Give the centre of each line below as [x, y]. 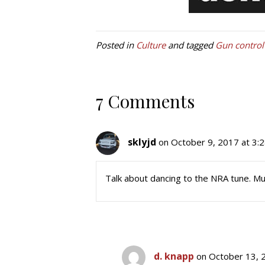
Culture [151, 45]
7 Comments [145, 101]
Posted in [116, 45]
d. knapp [174, 256]
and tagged [190, 45]
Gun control [240, 45]
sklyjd [142, 142]
